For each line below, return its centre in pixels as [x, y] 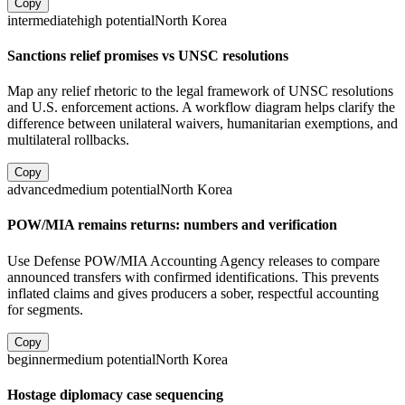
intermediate [42, 20]
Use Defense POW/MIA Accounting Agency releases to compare [193, 260]
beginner [32, 359]
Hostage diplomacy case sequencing [115, 394]
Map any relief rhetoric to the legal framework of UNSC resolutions [200, 91]
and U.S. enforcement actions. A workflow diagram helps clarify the [201, 108]
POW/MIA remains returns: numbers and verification [172, 225]
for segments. [45, 309]
